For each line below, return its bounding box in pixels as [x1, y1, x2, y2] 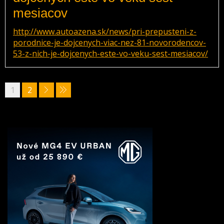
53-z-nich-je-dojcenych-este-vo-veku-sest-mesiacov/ [13, 48, 208, 59]
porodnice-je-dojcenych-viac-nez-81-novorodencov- [13, 37, 206, 48]
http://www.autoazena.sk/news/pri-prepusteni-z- [13, 26, 196, 37]
